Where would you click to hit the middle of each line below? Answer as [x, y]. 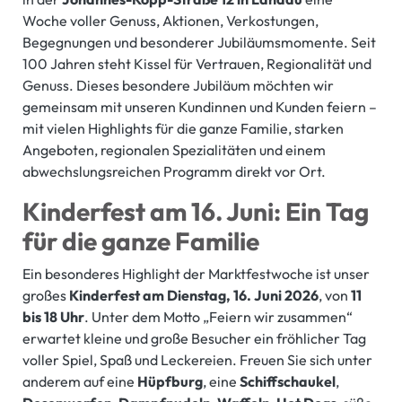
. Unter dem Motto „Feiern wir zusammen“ [218, 317]
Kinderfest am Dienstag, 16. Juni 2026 [194, 296]
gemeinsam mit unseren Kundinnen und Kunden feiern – [200, 107]
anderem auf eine [80, 382]
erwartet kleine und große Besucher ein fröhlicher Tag [194, 339]
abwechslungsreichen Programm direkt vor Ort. [174, 172]
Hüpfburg [170, 382]
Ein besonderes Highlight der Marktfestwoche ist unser [196, 274]
